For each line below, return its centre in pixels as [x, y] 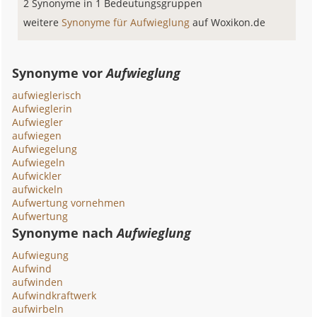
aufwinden [38, 282]
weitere [43, 22]
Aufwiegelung [45, 149]
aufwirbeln [38, 309]
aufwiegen [37, 136]
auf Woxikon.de [229, 22]
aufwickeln [38, 189]
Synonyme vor [59, 73]
